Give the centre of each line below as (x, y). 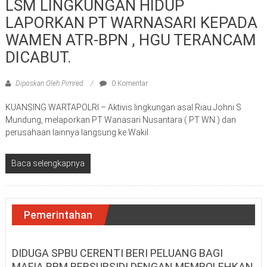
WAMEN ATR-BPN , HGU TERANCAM (131, 40)
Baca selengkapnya (48, 164)
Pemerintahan (58, 215)
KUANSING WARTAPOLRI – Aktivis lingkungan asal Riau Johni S (123, 108)
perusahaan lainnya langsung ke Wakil (77, 133)
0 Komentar (128, 84)
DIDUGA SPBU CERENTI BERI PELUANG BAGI (117, 253)
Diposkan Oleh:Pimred (49, 84)
